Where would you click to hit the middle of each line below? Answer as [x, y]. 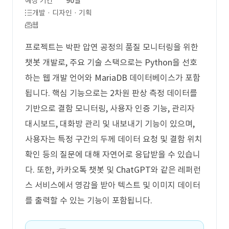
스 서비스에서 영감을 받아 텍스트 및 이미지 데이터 [113, 185]
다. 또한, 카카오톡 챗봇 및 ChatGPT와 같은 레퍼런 [113, 170]
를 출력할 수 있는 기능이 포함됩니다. [89, 200]
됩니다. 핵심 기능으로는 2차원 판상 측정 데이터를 [111, 93]
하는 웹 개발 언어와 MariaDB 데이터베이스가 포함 [113, 78]
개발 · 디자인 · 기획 [62, 13]
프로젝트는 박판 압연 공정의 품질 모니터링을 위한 [112, 47]
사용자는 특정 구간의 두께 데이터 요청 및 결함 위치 [114, 139]
